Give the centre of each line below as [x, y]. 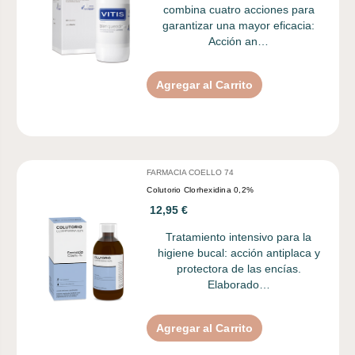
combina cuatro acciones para [239, 9]
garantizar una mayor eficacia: [239, 25]
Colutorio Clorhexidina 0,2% [200, 189]
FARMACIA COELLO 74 [191, 172]
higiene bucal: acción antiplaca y [239, 252]
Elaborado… [239, 284]
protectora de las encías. [239, 268]
